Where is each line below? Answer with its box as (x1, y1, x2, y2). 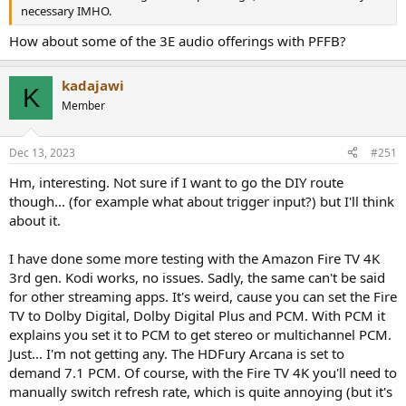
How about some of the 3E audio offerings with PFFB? (9, 32, 346, 50)
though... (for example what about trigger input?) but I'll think (9, 191, 394, 210)
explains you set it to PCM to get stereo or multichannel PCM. (9, 324, 391, 343)
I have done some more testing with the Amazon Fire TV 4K (9, 248, 380, 267)
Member (62, 98, 105, 113)
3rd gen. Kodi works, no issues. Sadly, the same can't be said (9, 267, 385, 286)
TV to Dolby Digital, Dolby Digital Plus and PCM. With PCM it (9, 305, 385, 324)
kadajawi (62, 76, 124, 94)
